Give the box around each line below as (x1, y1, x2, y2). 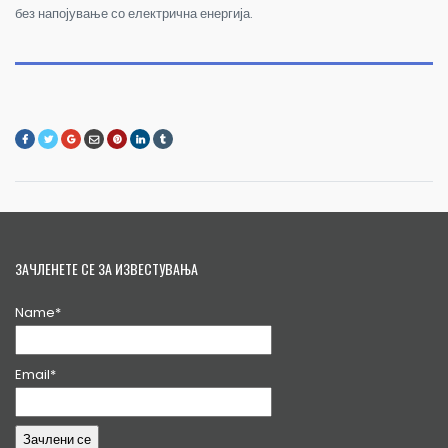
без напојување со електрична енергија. (15, 3, 253, 23)
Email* (15, 364, 56, 384)
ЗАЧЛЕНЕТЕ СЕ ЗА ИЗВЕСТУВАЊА (15, 258, 198, 280)
